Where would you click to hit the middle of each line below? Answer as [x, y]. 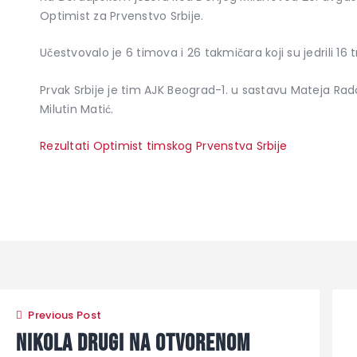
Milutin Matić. [77, 109]
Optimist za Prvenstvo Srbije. [122, 16]
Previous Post [65, 315]
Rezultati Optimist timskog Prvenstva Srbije [164, 145]
